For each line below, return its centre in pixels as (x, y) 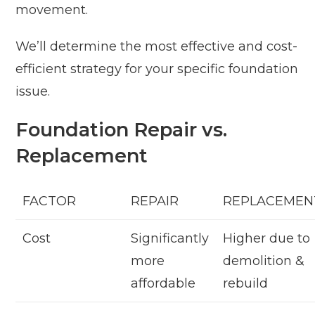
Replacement (82, 156)
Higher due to (267, 239)
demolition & (264, 261)
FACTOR (50, 201)
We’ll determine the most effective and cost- (157, 47)
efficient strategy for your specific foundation (157, 69)
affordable (163, 284)
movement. (52, 10)
